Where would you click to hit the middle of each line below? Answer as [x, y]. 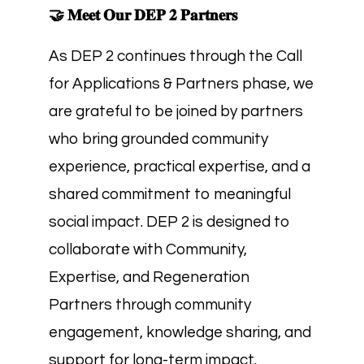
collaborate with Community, [148, 249]
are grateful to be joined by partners [176, 111]
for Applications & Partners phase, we [181, 84]
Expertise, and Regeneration [149, 277]
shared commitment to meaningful [170, 194]
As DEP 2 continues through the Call [175, 56]
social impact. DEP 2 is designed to [169, 222]
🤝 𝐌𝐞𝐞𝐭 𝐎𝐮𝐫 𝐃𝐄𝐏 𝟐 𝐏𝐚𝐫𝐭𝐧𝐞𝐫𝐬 [143, 15]
